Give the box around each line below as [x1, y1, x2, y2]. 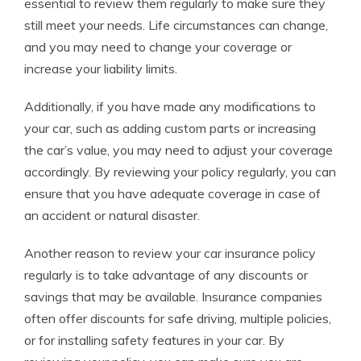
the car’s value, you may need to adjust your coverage [24, 142, 333, 158]
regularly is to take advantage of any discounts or [24, 267, 308, 283]
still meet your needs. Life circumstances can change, [24, 17, 328, 33]
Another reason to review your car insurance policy [24, 245, 316, 261]
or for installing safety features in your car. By [24, 332, 284, 348]
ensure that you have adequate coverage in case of [24, 185, 321, 201]
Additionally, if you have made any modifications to [24, 98, 316, 114]
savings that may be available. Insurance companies [24, 288, 322, 305]
